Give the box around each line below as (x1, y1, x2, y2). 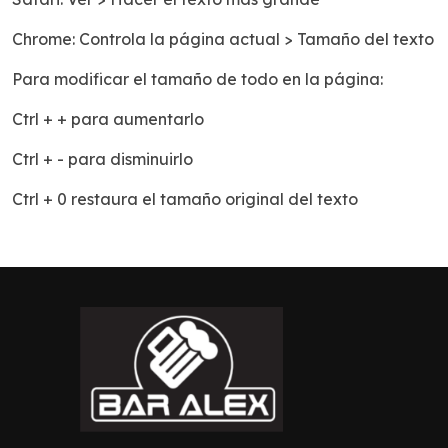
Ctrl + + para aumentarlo (12, 109, 204, 130)
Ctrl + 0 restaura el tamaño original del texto (12, 189, 358, 210)
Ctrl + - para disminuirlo (12, 149, 193, 170)
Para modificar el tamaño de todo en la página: (12, 69, 383, 90)
